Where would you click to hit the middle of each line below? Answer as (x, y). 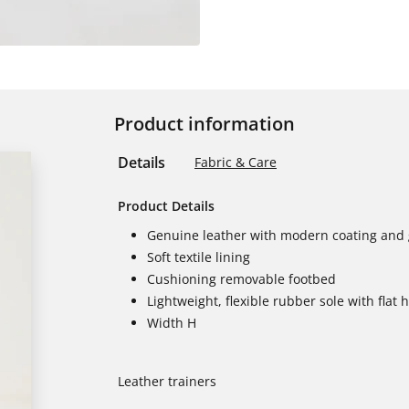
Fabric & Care (236, 162)
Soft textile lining (199, 257)
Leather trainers (167, 381)
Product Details (166, 206)
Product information (204, 124)
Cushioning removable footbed (241, 279)
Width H (172, 323)
